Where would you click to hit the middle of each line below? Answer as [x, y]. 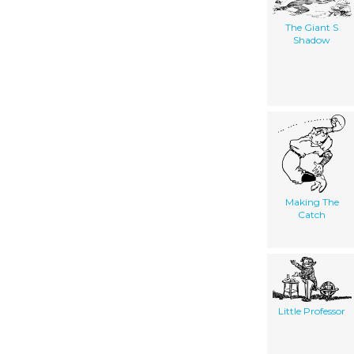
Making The [312, 202]
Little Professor [312, 311]
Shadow [312, 40]
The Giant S [312, 28]
